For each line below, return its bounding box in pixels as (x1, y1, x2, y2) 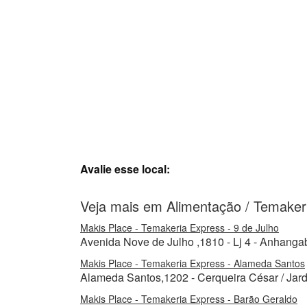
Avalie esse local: (80, 161, 170, 177)
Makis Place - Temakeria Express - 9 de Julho (80, 221, 279, 234)
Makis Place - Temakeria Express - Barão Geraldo (80, 292, 297, 306)
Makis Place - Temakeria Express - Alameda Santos (80, 256, 305, 270)
